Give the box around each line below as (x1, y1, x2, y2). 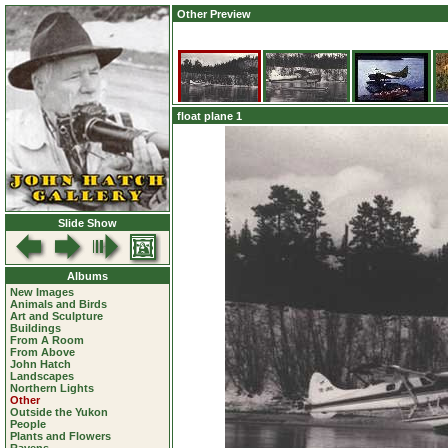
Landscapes (10, 370, 74, 382)
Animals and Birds (10, 298, 107, 310)
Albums (67, 270, 108, 282)
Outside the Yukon (10, 406, 108, 418)
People (10, 418, 46, 430)
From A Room (10, 334, 84, 346)
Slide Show (58, 217, 117, 229)
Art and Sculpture (10, 310, 103, 322)
